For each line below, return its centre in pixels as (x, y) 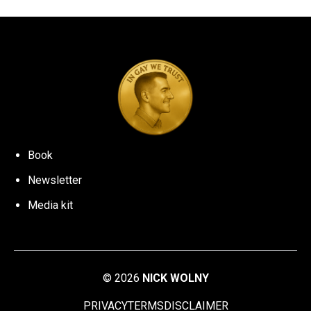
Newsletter (55, 180)
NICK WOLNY (175, 278)
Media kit (50, 205)
